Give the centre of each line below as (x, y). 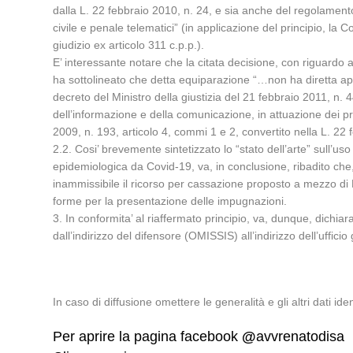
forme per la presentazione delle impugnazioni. (170, 201)
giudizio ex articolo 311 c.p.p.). (129, 45)
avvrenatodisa (301, 336)
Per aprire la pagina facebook (148, 336)
